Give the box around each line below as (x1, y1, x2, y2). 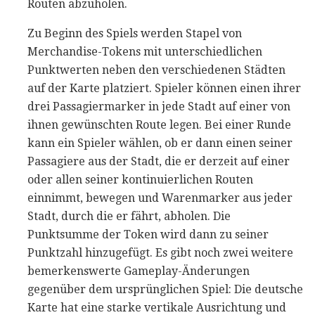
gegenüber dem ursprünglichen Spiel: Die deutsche (27, 282, 303, 296)
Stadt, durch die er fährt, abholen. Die (27, 209, 231, 223)
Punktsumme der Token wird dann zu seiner (27, 227, 269, 241)
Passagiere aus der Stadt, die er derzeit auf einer (27, 154, 290, 168)
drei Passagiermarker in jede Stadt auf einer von (27, 99, 290, 113)
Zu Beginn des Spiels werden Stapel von (27, 26, 242, 40)
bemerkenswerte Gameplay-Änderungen (27, 264, 250, 278)
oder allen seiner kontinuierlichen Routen (27, 172, 253, 186)
